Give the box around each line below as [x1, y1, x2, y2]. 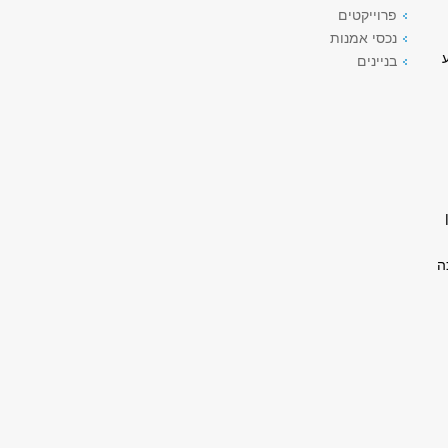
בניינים [357, 53, 397, 69]
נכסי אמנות [330, 30, 397, 46]
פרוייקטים [338, 7, 397, 23]
